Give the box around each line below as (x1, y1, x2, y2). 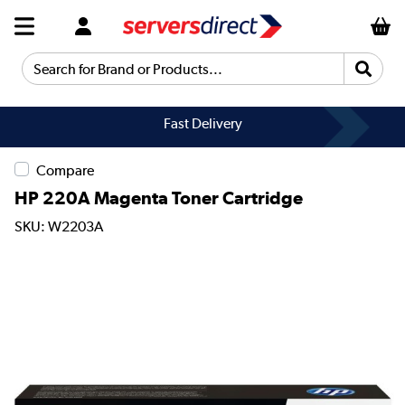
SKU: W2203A (14, 218, 103, 236)
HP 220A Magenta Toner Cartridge (14, 186, 303, 209)
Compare (36, 161, 94, 179)
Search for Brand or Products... (22, 68, 218, 84)
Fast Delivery (163, 115, 242, 132)
